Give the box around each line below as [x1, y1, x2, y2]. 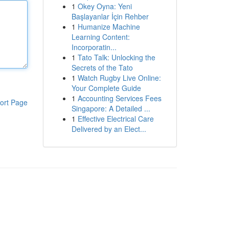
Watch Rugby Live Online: [77, 73, 161, 83]
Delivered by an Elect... [71, 124, 146, 134]
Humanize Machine [77, 21, 140, 32]
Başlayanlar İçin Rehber [71, 11, 149, 21]
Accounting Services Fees [77, 93, 162, 103]
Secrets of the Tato [71, 62, 133, 73]
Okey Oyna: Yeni [77, 1, 132, 11]
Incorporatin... [71, 42, 117, 52]
